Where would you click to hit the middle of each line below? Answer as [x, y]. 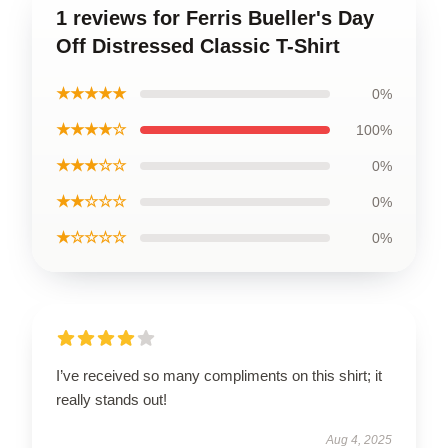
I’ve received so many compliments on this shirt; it [219, 375]
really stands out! [111, 399]
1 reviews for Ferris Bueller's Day [215, 17]
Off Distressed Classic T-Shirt [198, 45]
